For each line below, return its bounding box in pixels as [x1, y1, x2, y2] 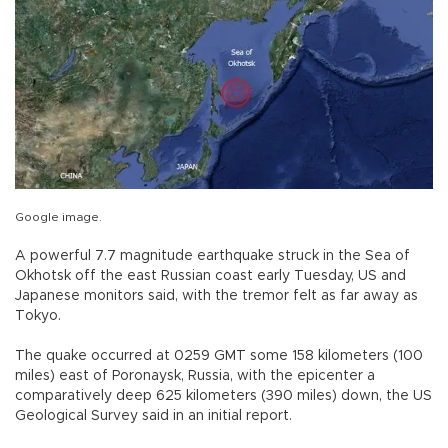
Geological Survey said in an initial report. [15, 409, 292, 424]
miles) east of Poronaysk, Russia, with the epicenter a [15, 369, 375, 384]
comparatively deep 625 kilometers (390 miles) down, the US [15, 389, 432, 404]
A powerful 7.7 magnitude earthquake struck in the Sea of [15, 249, 410, 264]
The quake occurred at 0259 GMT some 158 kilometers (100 [15, 349, 423, 364]
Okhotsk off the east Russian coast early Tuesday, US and [15, 269, 406, 284]
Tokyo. [15, 309, 61, 324]
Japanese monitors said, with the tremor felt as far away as [15, 289, 418, 304]
